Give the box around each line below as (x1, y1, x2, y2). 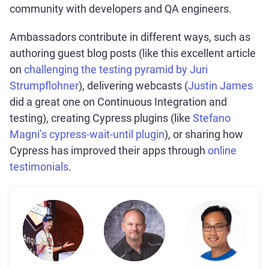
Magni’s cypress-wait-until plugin (10, 128, 165, 141)
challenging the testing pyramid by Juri (24, 63, 208, 76)
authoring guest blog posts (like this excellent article (10, 47, 256, 60)
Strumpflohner (10, 79, 79, 92)
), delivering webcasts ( (79, 79, 188, 92)
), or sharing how (165, 128, 243, 141)
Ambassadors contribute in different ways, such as (10, 31, 250, 44)
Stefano (193, 112, 231, 125)
